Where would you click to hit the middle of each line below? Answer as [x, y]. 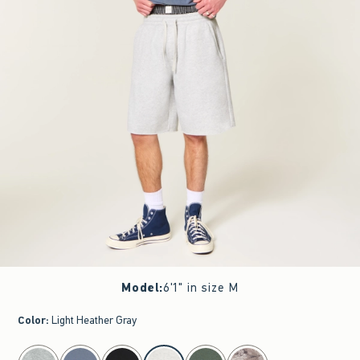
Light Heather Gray [94, 320]
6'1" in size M [201, 288]
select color [40, 351]
